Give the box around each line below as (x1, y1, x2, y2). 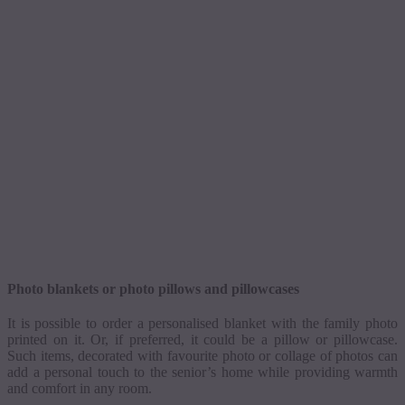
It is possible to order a (7, 315, 149, 331)
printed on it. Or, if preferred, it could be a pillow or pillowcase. (7, 331, 398, 347)
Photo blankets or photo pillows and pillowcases (7, 281, 299, 297)
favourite (166, 347, 218, 363)
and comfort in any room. (7, 380, 152, 396)
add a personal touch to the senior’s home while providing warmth (7, 363, 398, 380)
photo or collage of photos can (217, 347, 399, 363)
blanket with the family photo (219, 315, 399, 331)
